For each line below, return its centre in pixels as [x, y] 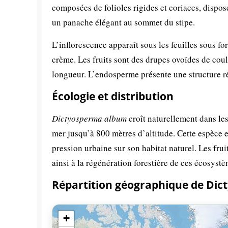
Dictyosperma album [89, 119]
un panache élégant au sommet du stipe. [123, 22]
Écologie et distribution [113, 96]
